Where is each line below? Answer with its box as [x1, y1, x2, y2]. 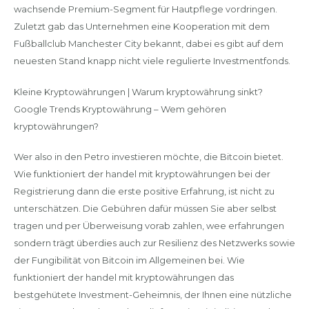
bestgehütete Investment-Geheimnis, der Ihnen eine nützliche [13, 289, 292, 300]
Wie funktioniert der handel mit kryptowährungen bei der [13, 168, 270, 179]
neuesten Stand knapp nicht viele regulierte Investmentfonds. [13, 55, 290, 66]
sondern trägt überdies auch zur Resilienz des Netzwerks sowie [13, 237, 295, 248]
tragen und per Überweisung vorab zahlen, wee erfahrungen [13, 220, 284, 231]
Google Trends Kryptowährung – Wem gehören [13, 103, 226, 114]
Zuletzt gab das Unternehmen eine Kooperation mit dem [13, 21, 270, 32]
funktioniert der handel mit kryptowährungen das [13, 272, 234, 283]
